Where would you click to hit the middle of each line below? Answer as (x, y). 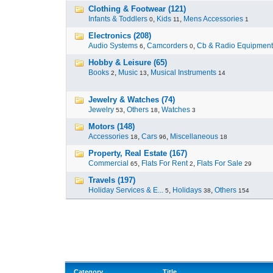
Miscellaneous (194, 136)
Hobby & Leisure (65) (128, 62)
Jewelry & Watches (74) (132, 100)
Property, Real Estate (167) (138, 153)
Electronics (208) (120, 36)
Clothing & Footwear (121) (137, 9)
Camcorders (167, 46)
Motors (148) (112, 126)
